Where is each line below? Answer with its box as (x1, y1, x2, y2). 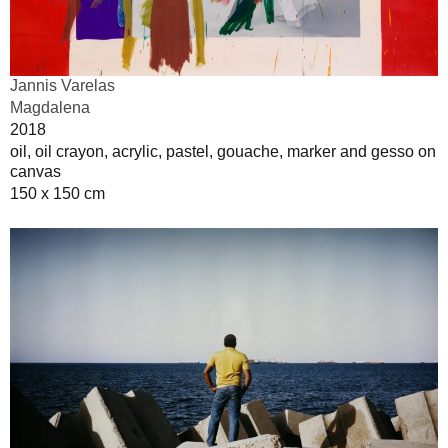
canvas (10, 162, 61, 180)
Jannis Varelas (10, 76, 115, 94)
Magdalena (10, 98, 90, 116)
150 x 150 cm (10, 184, 105, 202)
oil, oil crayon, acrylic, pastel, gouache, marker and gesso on (10, 142, 436, 160)
